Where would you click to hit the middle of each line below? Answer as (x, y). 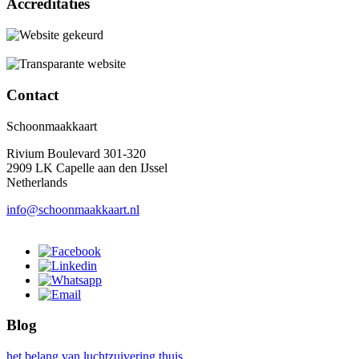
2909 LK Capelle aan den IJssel (87, 167)
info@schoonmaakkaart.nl (73, 209)
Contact (32, 95)
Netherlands (37, 182)
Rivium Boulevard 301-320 (76, 153)
